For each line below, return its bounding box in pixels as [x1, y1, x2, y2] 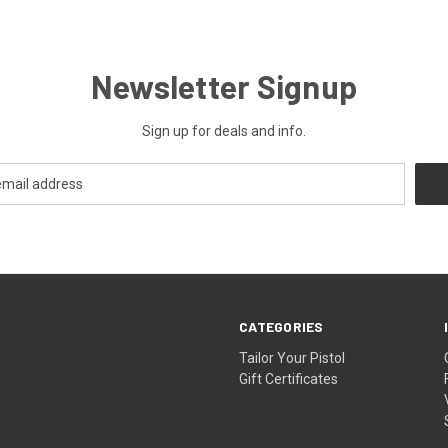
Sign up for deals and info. [142, 123, 306, 140]
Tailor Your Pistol [239, 350, 346, 367]
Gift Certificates [239, 371, 339, 388]
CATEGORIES [239, 318, 324, 336]
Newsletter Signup [90, 67, 358, 106]
